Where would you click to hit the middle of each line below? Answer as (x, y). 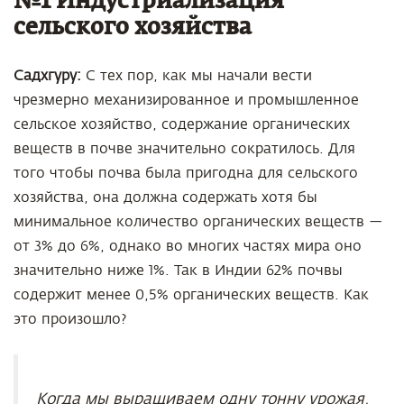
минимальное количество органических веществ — (198, 222)
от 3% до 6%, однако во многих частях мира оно (188, 246)
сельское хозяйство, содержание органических (182, 124)
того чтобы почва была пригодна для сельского (186, 173)
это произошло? (70, 319)
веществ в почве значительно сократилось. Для (184, 149)
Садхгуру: (50, 76)
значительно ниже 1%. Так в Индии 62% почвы (178, 271)
